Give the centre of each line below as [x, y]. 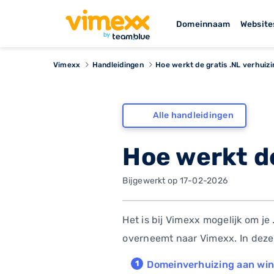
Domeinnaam [203, 24]
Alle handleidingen [193, 116]
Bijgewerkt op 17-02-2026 [175, 180]
